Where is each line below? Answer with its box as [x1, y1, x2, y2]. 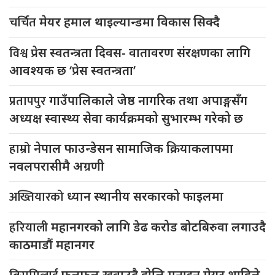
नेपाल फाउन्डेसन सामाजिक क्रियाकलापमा [34, 139, 233, 157]
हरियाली [9, 217, 51, 238]
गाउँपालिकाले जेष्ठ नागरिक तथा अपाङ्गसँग [49, 91, 247, 109]
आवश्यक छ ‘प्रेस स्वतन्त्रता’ [9, 61, 136, 79]
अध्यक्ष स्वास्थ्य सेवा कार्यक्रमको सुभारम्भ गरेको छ [9, 109, 243, 126]
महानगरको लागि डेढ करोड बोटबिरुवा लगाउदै [51, 218, 266, 235]
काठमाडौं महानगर [9, 236, 95, 253]
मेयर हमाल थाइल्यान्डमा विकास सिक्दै [39, 13, 220, 30]
